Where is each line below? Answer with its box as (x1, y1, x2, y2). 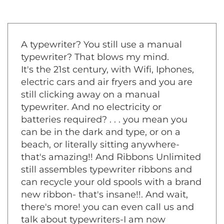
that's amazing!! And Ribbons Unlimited (21, 179, 201, 190)
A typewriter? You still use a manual (21, 66, 182, 77)
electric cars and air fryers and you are (21, 104, 192, 115)
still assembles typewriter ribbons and (21, 191, 192, 202)
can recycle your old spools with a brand (21, 204, 201, 215)
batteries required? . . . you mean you (21, 141, 187, 152)
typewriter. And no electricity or (21, 129, 161, 140)
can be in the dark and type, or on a (21, 154, 180, 165)
